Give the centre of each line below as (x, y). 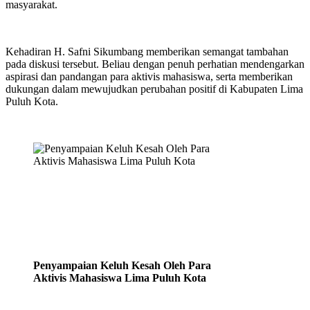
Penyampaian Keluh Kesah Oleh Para (122, 265)
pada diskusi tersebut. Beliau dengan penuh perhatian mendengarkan (155, 64)
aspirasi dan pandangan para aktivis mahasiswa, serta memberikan (149, 76)
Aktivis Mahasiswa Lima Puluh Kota (120, 277)
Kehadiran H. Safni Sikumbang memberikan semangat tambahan (147, 51)
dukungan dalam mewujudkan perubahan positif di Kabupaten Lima (154, 89)
